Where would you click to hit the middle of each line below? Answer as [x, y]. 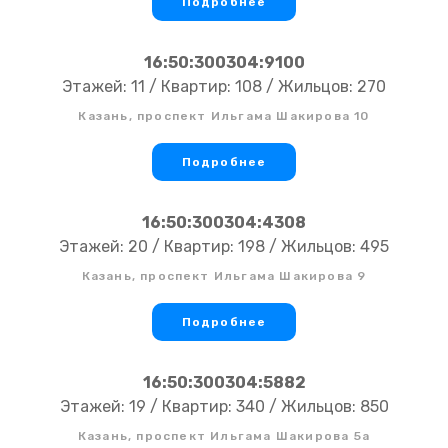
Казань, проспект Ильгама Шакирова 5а [224, 436]
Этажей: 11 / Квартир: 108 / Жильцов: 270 [224, 87]
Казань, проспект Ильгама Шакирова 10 [224, 116]
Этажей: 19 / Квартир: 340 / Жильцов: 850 [224, 407]
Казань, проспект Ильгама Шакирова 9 [224, 276]
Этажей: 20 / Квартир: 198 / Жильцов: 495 [224, 247]
